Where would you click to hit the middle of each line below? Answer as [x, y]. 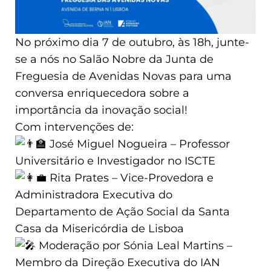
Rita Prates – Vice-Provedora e [130, 178]
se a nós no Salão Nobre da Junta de [114, 59]
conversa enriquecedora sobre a [102, 93]
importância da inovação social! [101, 110]
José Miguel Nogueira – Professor [138, 144]
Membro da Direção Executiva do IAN [118, 262]
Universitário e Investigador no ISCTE [115, 161]
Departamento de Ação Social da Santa [122, 211]
